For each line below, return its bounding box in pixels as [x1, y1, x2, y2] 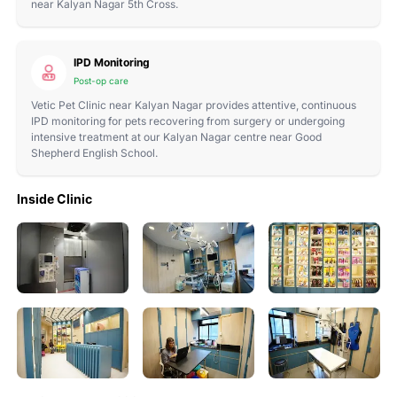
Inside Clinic [16, 191, 92, 206]
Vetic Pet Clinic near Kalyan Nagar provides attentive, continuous [30, 97, 356, 112]
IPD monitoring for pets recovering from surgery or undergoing [30, 113, 345, 128]
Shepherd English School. [30, 145, 158, 160]
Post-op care [73, 74, 128, 86]
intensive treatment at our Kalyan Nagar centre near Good [30, 129, 322, 144]
